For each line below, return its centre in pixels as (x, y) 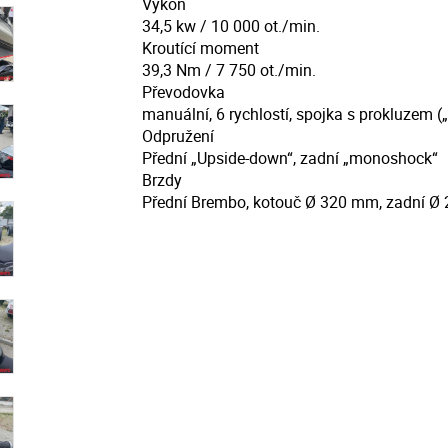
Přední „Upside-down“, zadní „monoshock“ (289, 158)
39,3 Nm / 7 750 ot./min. (228, 70)
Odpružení (177, 136)
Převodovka (183, 92)
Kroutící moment (200, 48)
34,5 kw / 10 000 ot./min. (230, 26)
